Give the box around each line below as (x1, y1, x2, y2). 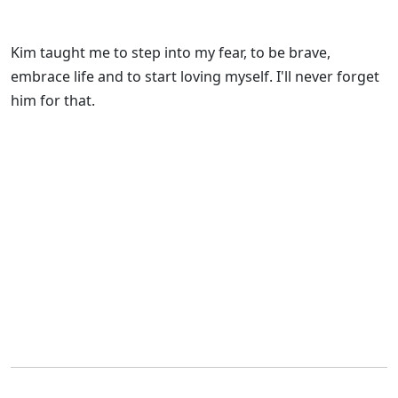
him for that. (11, 91, 95, 111)
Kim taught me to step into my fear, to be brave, (11, 43, 330, 63)
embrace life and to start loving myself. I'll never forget (11, 67, 379, 87)
